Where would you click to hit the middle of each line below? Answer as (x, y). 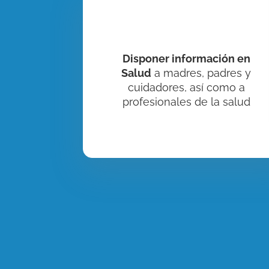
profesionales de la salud (186, 101)
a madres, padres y (201, 73)
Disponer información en (186, 58)
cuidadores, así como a (186, 87)
